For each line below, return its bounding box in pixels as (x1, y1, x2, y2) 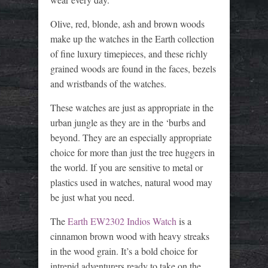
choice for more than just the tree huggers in (50, 145, 215, 159)
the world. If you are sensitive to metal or (50, 160, 203, 173)
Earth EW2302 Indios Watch (68, 214, 176, 227)
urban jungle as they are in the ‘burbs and (50, 115, 206, 129)
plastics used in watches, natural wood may (50, 175, 212, 188)
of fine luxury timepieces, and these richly (50, 47, 208, 60)
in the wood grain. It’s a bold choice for (50, 244, 197, 257)
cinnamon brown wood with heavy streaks (50, 229, 209, 242)
